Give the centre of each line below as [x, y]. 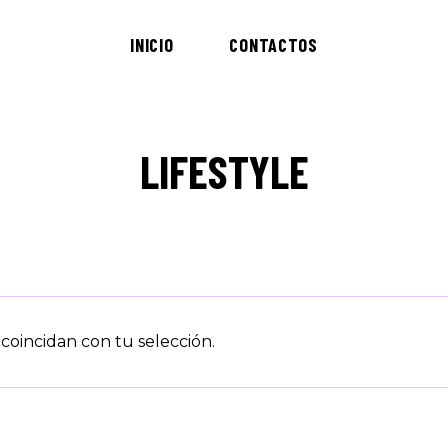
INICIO [152, 44]
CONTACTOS [273, 44]
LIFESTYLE [224, 171]
